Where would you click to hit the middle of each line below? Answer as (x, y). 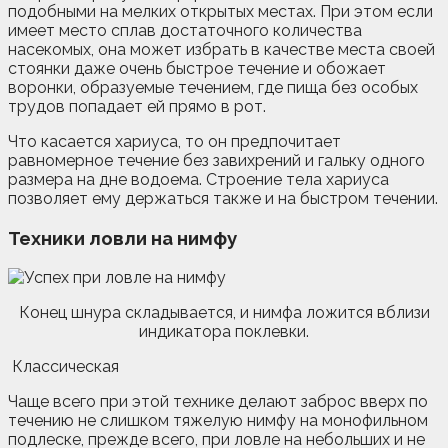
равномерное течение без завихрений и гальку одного (216, 161)
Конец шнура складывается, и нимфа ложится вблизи (224, 312)
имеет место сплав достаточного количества (185, 31)
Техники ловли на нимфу (122, 238)
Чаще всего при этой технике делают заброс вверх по (218, 401)
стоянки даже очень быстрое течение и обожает (197, 69)
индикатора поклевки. (224, 331)
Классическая (63, 366)
